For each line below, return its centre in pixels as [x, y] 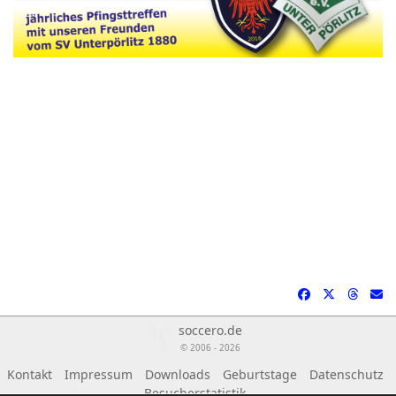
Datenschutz [346, 375]
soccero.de [210, 331]
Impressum [98, 375]
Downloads [177, 375]
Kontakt [29, 375]
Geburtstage [259, 375]
